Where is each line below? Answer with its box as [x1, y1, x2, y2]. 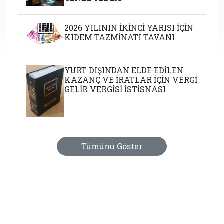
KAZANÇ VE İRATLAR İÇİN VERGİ [64, 74, 198, 85]
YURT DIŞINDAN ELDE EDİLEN [64, 64, 184, 75]
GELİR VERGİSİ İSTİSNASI [64, 83, 166, 94]
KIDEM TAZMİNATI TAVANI [64, 32, 175, 43]
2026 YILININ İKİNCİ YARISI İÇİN [64, 22, 194, 33]
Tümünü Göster [81, 140, 142, 151]
